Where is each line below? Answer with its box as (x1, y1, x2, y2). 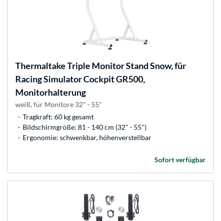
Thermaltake (15, 60, 66, 72)
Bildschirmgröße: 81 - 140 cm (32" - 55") (23, 123, 147, 132)
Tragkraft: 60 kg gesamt (23, 112, 94, 121)
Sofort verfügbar (154, 155, 206, 164)
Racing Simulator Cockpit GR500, (15, 74, 145, 85)
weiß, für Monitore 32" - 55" (15, 100, 102, 109)
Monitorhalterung (15, 87, 86, 98)
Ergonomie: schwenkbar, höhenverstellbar (23, 133, 151, 142)
